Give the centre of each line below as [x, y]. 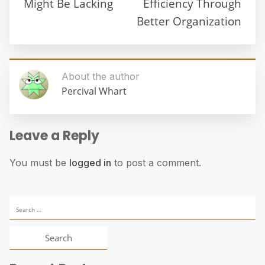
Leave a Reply [54, 135]
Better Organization [189, 21]
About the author [101, 76]
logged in [90, 162]
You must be [39, 162]
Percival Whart [94, 91]
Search [25, 203]
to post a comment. [156, 162]
